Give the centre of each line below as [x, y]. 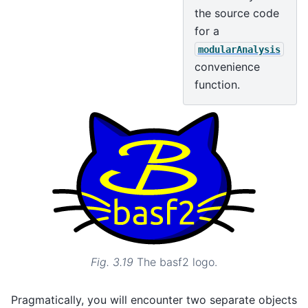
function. [217, 84]
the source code [236, 13]
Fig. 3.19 [114, 262]
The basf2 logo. [177, 262]
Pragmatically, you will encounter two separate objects [154, 299]
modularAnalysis [239, 49]
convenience [227, 66]
